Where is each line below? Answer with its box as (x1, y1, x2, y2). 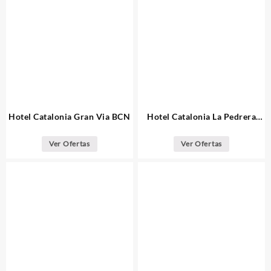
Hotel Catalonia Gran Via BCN (8, 111, 131, 122)
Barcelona (181, 123, 222, 134)
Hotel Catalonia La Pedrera (147, 111, 256, 122)
